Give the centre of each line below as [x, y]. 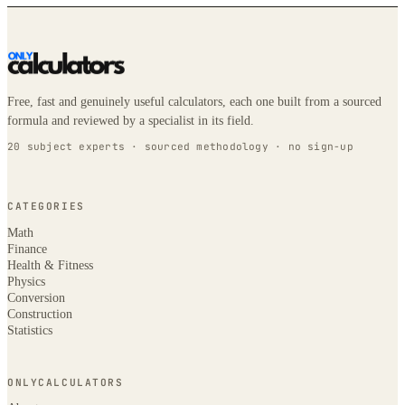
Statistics [30, 331]
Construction [40, 315]
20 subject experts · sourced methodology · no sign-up [180, 147]
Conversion [36, 298]
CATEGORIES [46, 207]
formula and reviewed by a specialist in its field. [131, 120]
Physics [26, 282]
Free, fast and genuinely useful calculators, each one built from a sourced [194, 101]
